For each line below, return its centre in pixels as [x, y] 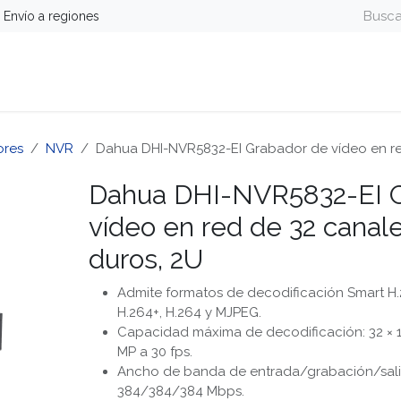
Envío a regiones [51, 16]
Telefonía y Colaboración [234, 87]
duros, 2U [145, 259]
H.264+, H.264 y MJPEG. [189, 312]
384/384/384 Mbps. [180, 391]
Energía [100, 87]
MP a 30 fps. [154, 352]
